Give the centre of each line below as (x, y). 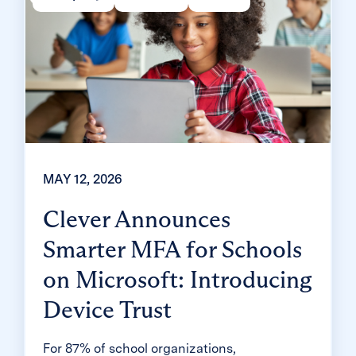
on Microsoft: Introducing (177, 279)
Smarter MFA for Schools (172, 249)
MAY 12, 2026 (82, 179)
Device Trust (107, 309)
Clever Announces (136, 219)
